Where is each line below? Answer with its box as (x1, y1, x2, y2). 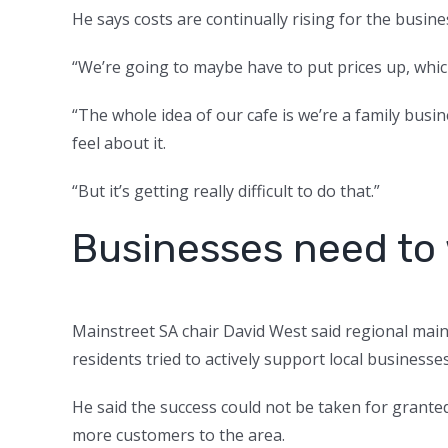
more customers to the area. (72, 423, 289, 446)
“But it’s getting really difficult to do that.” (72, 179, 384, 202)
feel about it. (72, 131, 170, 154)
